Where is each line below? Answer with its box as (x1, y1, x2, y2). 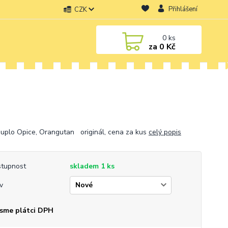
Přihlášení (168, 5, 197, 14)
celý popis (148, 127, 181, 137)
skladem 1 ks (69, 161, 115, 171)
